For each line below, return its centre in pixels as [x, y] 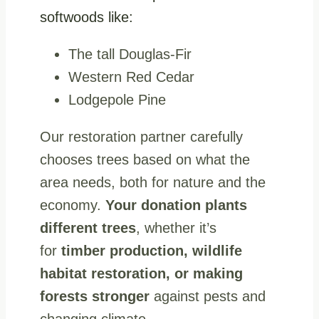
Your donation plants [176, 205]
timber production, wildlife [152, 250]
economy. [73, 205]
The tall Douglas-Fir [130, 54]
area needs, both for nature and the [153, 182]
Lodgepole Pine [117, 99]
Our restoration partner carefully [141, 136]
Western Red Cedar [131, 77]
